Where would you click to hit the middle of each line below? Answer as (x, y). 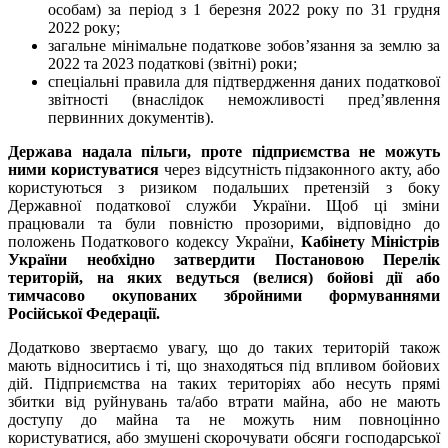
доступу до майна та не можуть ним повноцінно (224, 420)
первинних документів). (131, 118)
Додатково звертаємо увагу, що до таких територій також (224, 348)
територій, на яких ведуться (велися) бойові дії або (224, 278)
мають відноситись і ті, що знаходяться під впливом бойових (224, 366)
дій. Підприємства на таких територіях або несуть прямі (224, 384)
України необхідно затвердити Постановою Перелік (224, 260)
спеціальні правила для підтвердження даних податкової (244, 82)
